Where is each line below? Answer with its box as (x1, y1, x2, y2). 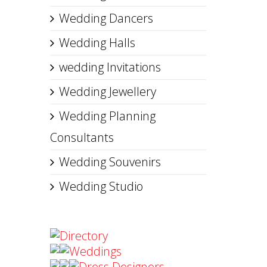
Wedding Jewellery (58, 83, 156, 100)
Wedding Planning (58, 108, 156, 124)
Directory (59, 228, 108, 244)
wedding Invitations (58, 59, 161, 75)
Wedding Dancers (58, 10, 153, 26)
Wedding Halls (58, 35, 135, 51)
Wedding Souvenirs (58, 154, 161, 170)
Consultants (49, 129, 114, 145)
